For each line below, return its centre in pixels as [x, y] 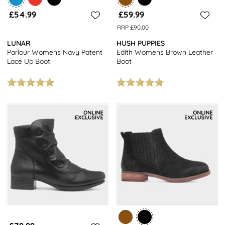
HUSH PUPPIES [141, 43]
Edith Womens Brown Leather [165, 52]
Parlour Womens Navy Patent [55, 52]
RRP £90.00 [133, 27]
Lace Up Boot [29, 61]
